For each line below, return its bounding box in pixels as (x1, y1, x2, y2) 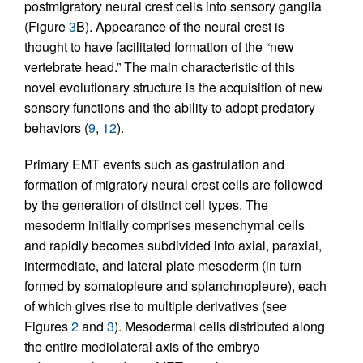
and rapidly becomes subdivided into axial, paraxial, (24, 236, 322, 254)
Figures (24, 317, 71, 335)
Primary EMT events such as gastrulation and (24, 155, 284, 173)
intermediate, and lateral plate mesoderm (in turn (24, 256, 301, 275)
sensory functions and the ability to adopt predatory (24, 98, 315, 117)
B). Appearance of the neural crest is (76, 17, 284, 36)
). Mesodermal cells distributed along (114, 317, 325, 335)
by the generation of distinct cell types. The (24, 195, 268, 214)
